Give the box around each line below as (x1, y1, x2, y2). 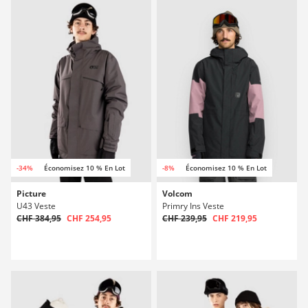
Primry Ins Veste (162, 200, 224, 212)
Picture (16, 188, 46, 199)
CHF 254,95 (67, 212, 111, 224)
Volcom (162, 188, 192, 199)
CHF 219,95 (212, 212, 257, 224)
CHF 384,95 (16, 212, 61, 224)
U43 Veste (16, 200, 56, 212)
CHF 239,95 (162, 212, 207, 224)
